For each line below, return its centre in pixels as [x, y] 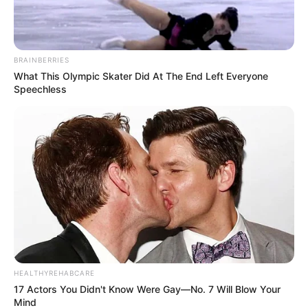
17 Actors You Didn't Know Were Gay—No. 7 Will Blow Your [147, 289]
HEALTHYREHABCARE [54, 273]
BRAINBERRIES [42, 59]
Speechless [40, 89]
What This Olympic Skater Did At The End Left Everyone [141, 76]
